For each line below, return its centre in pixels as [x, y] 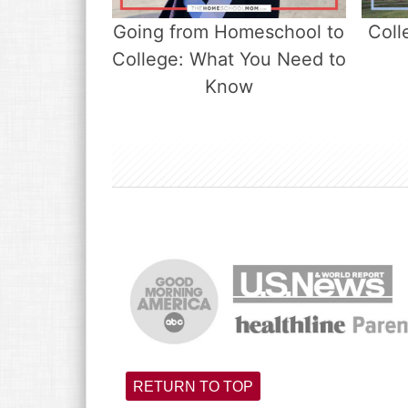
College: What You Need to [229, 59]
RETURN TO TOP [193, 386]
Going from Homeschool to [229, 31]
